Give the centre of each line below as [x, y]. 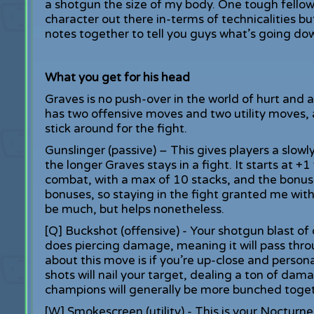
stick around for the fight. [116, 129]
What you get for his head [117, 77]
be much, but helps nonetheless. [134, 209]
